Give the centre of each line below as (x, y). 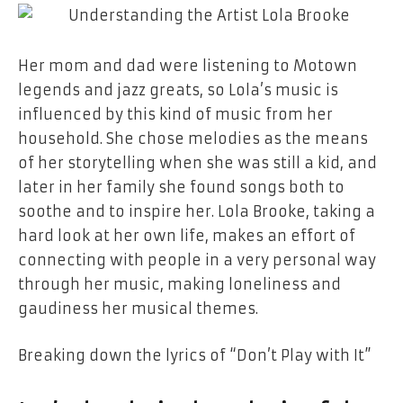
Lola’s (250, 90)
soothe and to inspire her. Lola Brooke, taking (190, 212)
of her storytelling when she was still (159, 163)
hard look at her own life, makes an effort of (187, 236)
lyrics (186, 355)
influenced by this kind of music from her (175, 115)
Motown (323, 66)
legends (51, 90)
